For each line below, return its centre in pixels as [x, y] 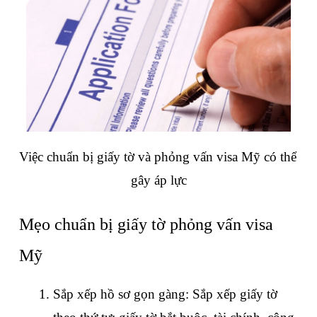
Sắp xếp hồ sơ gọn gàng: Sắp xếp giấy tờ [165, 294]
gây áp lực [158, 180]
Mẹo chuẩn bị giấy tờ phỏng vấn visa [146, 224]
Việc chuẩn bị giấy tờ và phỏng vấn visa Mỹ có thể [158, 156]
